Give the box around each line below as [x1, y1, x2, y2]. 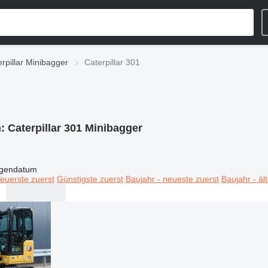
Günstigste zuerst [56, 173, 123, 184]
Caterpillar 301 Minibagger [7, 122, 142, 134]
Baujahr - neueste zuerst [125, 173, 219, 184]
